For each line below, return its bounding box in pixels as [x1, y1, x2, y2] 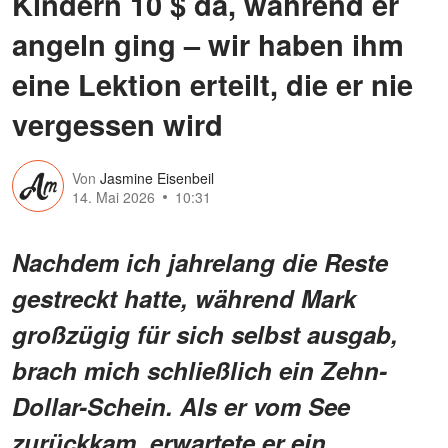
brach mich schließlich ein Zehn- [12, 352, 387, 387]
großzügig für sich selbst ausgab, [12, 316, 398, 351]
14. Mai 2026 [72, 187, 155, 208]
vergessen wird [12, 102, 223, 145]
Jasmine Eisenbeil [100, 168, 214, 189]
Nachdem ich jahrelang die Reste [12, 244, 388, 279]
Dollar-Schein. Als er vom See [12, 388, 350, 423]
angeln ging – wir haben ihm [12, 22, 404, 65]
